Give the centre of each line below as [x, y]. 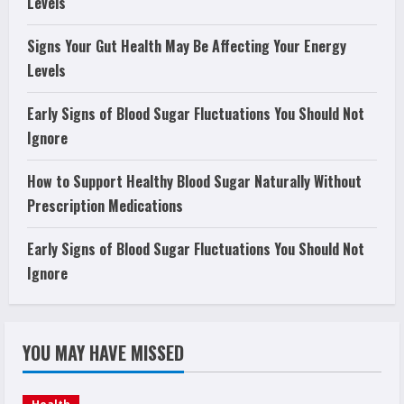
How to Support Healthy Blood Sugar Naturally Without [194, 181]
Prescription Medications [105, 205]
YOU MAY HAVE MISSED [103, 352]
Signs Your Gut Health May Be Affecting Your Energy [187, 46]
